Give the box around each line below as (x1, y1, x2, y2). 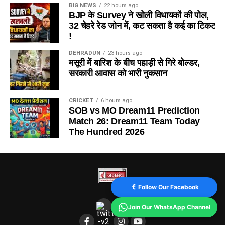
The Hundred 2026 (68, 126, 145, 137)
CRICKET (68, 97, 93, 104)
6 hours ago (100, 97, 132, 104)
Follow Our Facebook (138, 183, 199, 191)
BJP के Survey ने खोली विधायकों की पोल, (68, 10, 209, 20)
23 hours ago (107, 49, 142, 56)
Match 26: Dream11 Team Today (68, 116, 200, 126)
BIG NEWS (68, 2, 96, 9)
